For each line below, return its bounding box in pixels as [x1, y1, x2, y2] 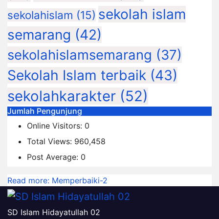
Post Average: [27, 152, 81, 162]
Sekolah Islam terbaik [7, 66, 146, 84]
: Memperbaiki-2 [47, 175, 108, 185]
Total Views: [27, 136, 74, 146]
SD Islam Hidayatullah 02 [7, 207, 100, 218]
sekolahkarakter [7, 87, 116, 105]
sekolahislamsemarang [7, 46, 152, 63]
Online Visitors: [27, 120, 85, 131]
